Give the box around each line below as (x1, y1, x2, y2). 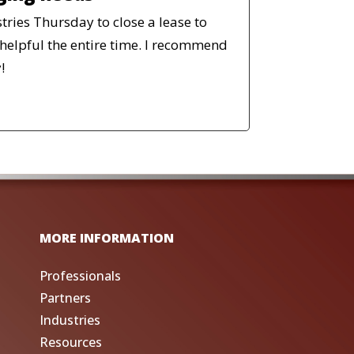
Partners (39, 289, 91, 307)
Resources (39, 333, 102, 352)
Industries (39, 311, 100, 330)
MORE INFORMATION (39, 229, 174, 247)
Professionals (39, 267, 121, 285)
